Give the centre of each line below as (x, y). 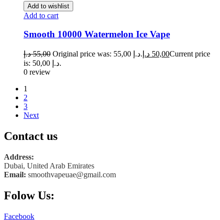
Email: (16, 174)
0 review (37, 72)
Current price (190, 54)
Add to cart (41, 15)
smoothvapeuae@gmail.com (72, 174)
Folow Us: (29, 195)
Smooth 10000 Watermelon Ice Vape (97, 34)
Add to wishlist (48, 6)
